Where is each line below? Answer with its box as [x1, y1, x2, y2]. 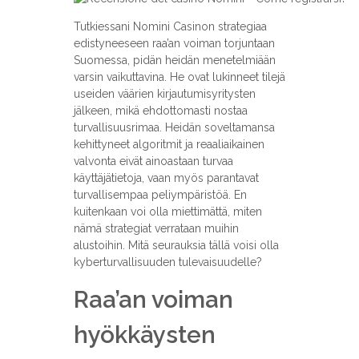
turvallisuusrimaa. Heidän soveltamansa [73, 121, 275, 135]
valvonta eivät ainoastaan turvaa [73, 155, 233, 168]
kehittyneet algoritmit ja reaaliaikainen [73, 138, 264, 151]
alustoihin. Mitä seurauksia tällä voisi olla [73, 239, 279, 252]
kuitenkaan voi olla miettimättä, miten [73, 205, 262, 219]
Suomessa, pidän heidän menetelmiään [73, 54, 276, 67]
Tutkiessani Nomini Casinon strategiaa [73, 20, 267, 34]
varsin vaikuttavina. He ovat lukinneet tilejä [73, 71, 285, 84]
